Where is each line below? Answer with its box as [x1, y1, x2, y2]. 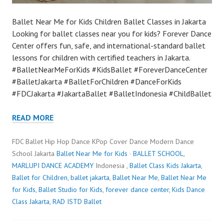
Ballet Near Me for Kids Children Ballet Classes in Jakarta [12, 16, 206, 26]
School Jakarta [12, 148, 56, 158]
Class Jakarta [12, 196, 49, 206]
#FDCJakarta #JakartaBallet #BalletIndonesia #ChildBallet [12, 88, 211, 98]
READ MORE [12, 112, 53, 122]
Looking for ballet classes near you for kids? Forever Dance [12, 28, 211, 38]
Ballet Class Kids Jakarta [129, 160, 201, 170]
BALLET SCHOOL [133, 148, 183, 158]
